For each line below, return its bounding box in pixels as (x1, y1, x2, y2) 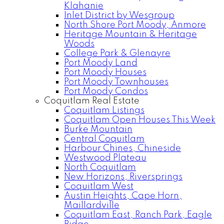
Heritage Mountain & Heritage (64, 30, 197, 39)
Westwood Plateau (64, 153, 146, 162)
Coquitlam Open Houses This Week (64, 115, 215, 124)
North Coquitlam (64, 163, 136, 172)
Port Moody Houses (64, 68, 146, 77)
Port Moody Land (64, 58, 137, 67)
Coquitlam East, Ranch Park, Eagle (64, 210, 212, 219)
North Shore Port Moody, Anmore (64, 20, 206, 29)
